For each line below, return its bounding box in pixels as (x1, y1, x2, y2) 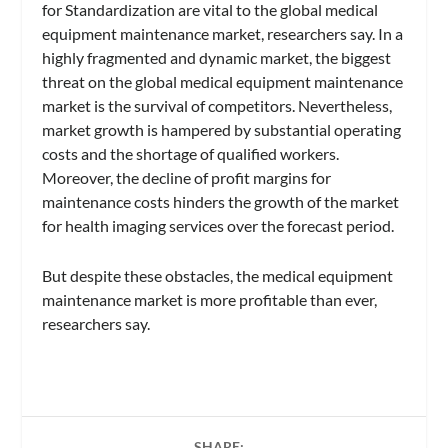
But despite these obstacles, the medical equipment (42, 265, 394, 285)
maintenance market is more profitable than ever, (42, 289, 378, 309)
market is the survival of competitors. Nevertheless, (42, 96, 393, 116)
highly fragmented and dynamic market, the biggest (42, 48, 392, 68)
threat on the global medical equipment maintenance (42, 72, 404, 92)
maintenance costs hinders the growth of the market (42, 192, 400, 212)
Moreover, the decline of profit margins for (42, 168, 332, 188)
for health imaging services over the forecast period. (42, 216, 395, 236)
